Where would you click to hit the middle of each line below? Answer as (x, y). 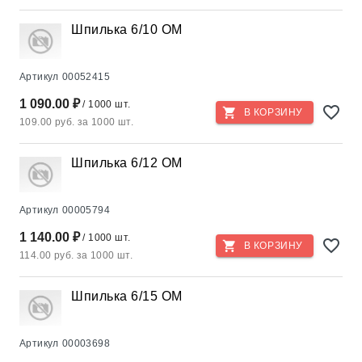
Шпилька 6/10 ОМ (127, 29)
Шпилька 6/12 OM (127, 163)
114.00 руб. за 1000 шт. (76, 255)
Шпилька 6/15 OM (127, 296)
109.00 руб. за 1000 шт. (77, 122)
